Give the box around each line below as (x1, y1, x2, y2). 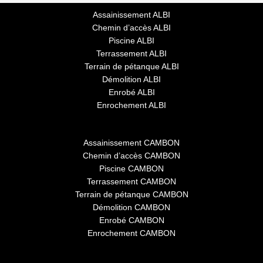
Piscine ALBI (109, 36, 154, 46)
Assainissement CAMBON (83, 138, 180, 147)
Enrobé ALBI (108, 88, 155, 97)
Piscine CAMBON (99, 164, 164, 173)
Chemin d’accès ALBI (92, 23, 171, 33)
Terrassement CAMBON (87, 177, 176, 186)
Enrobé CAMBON (99, 215, 164, 225)
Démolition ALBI (102, 75, 161, 85)
